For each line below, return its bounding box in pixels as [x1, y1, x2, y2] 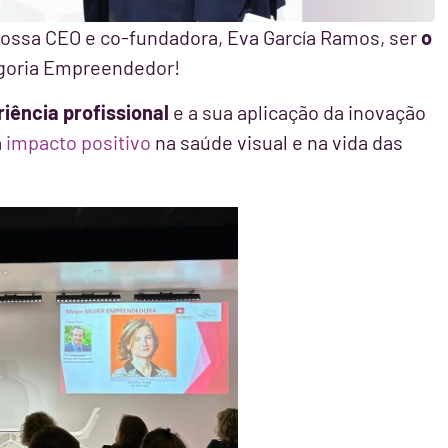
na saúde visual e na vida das [151, 129, 403, 154]
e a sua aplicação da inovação [169, 99, 426, 124]
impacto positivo [6, 129, 151, 154]
